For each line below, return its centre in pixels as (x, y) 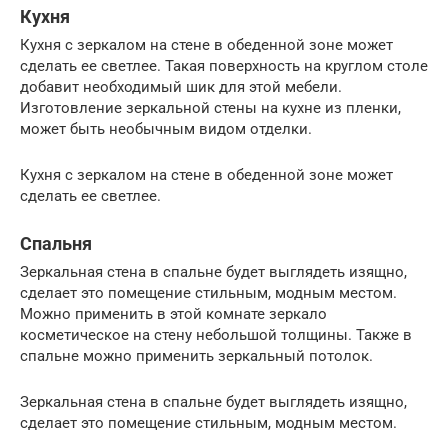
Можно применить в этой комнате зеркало (173, 313)
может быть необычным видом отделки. (166, 128)
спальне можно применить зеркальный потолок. (196, 355)
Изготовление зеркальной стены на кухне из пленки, (210, 107)
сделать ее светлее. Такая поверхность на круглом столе (224, 65)
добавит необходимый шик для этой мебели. (181, 86)
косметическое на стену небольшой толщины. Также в (216, 334)
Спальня (56, 243)
